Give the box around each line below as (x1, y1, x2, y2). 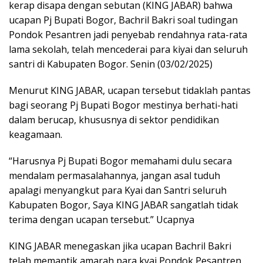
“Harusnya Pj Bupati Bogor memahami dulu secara (9, 154, 232, 168)
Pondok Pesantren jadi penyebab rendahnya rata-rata (9, 28, 247, 42)
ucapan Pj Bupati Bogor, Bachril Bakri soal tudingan (9, 14, 238, 27)
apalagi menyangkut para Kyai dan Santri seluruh (9, 184, 227, 197)
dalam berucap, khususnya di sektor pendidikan (9, 113, 219, 127)
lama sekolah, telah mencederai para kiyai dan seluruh (9, 43, 248, 56)
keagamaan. (9, 128, 62, 141)
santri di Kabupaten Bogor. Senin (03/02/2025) (9, 58, 213, 71)
